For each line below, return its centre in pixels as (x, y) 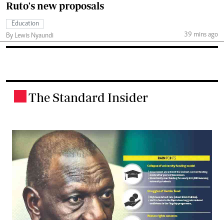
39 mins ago (201, 35)
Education (25, 24)
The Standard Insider (88, 97)
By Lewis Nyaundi (30, 36)
